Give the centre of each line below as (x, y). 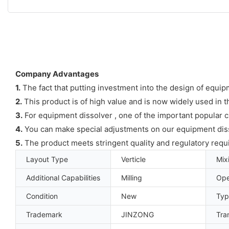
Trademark (44, 214)
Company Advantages (57, 74)
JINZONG (138, 214)
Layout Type (47, 159)
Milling (132, 177)
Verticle (133, 159)
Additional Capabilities (63, 177)
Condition (42, 196)
